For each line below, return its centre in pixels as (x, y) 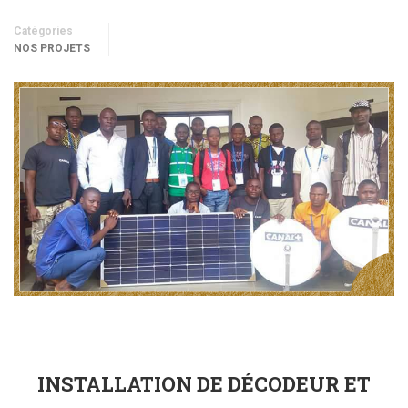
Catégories (43, 31)
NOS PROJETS (52, 48)
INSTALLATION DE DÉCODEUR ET (204, 384)
